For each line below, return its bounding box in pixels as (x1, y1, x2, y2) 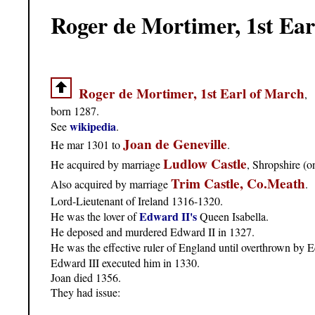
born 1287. (51, 103, 99, 119)
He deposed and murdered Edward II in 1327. (51, 224, 255, 240)
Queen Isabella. (200, 209, 269, 224)
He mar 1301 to (51, 137, 123, 153)
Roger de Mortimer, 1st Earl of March (79, 84, 304, 104)
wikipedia (70, 118, 116, 135)
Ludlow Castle (163, 154, 247, 174)
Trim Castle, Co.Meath (171, 174, 305, 194)
